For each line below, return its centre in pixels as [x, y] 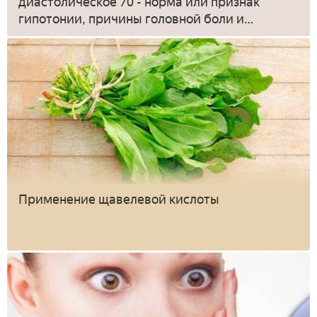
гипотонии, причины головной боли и [131, 19]
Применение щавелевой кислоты [119, 200]
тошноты [45, 36]
